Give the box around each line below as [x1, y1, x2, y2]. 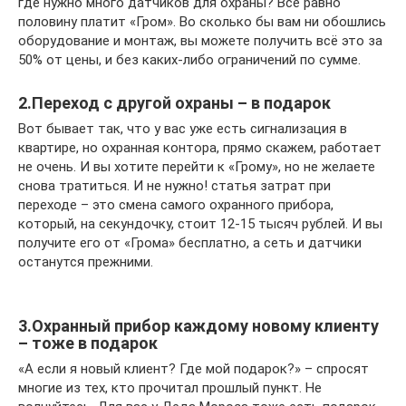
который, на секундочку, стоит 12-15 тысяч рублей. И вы [18, 216, 382, 233]
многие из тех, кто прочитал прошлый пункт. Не [18, 380, 322, 397]
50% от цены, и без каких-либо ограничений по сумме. [18, 52, 361, 69]
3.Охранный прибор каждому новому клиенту [18, 316, 379, 336]
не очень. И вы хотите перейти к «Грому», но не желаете [18, 159, 375, 176]
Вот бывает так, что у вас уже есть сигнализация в [18, 121, 347, 138]
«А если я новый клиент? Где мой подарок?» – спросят [18, 361, 369, 378]
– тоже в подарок [18, 333, 158, 353]
